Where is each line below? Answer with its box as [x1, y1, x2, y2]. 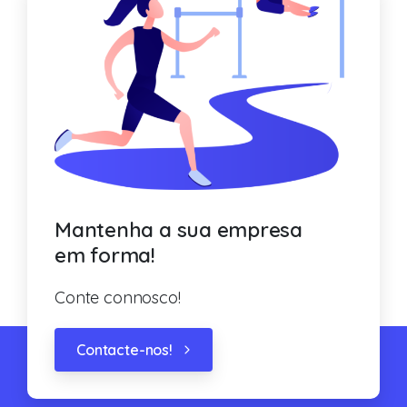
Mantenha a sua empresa [55, 216, 303, 243]
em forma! [55, 242, 155, 269]
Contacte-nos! [76, 341, 173, 360]
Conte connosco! [55, 287, 181, 309]
